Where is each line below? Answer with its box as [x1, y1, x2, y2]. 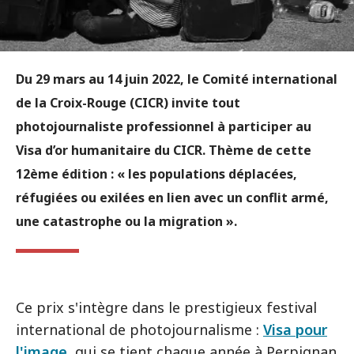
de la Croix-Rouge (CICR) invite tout [16, 94, 240, 111]
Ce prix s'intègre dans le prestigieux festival [16, 298, 317, 317]
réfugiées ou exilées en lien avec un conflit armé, [16, 189, 329, 206]
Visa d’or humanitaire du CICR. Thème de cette [16, 141, 311, 159]
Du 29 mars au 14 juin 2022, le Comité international [16, 70, 337, 88]
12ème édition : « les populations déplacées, [16, 165, 297, 183]
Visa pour [263, 320, 327, 339]
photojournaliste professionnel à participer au [16, 118, 311, 135]
